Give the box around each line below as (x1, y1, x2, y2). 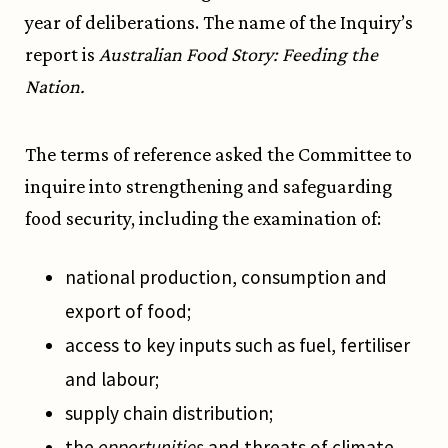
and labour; (65, 367, 159, 392)
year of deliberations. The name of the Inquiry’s (25, 11, 413, 34)
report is (25, 43, 99, 66)
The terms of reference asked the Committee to (25, 143, 412, 166)
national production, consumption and (65, 265, 387, 290)
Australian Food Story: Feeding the (99, 43, 378, 66)
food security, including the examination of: (25, 207, 385, 230)
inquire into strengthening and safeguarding (25, 175, 392, 198)
